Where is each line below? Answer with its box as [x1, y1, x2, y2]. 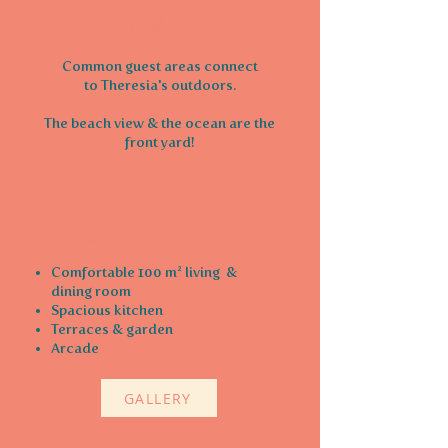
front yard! [124, 134, 195, 151]
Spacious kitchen [51, 302, 163, 319]
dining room [51, 283, 131, 300]
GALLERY [124, 388, 192, 408]
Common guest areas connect [61, 58, 258, 75]
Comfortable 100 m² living [51, 264, 220, 281]
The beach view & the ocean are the [44, 115, 275, 132]
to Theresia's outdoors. [83, 77, 236, 94]
